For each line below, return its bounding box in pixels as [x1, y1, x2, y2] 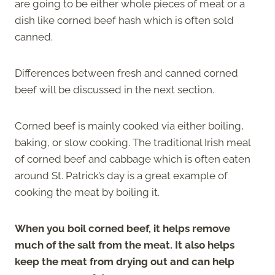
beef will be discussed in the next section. [15, 83, 214, 96]
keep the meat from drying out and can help [15, 255, 234, 268]
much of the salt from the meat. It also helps [15, 238, 234, 251]
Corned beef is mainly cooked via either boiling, [15, 119, 244, 132]
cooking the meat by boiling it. [15, 185, 160, 198]
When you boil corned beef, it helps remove [15, 222, 230, 234]
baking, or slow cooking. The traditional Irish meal [15, 136, 250, 149]
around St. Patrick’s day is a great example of [15, 169, 228, 182]
